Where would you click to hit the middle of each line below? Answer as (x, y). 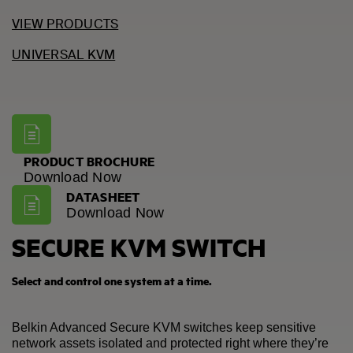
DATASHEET (103, 196)
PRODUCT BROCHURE (89, 161)
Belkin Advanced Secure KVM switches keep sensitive (164, 327)
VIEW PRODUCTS (65, 24)
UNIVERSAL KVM (64, 54)
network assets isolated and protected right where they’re (170, 343)
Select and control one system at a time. (112, 280)
